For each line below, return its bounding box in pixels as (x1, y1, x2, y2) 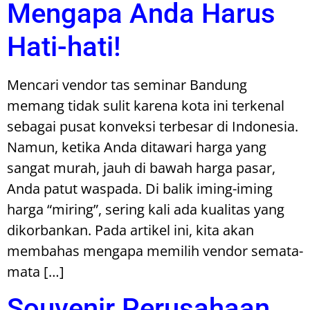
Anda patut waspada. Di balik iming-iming (7, 179, 273, 198)
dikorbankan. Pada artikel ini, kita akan (7, 220, 254, 239)
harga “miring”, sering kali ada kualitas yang (7, 199, 284, 219)
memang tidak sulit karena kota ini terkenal (7, 95, 284, 115)
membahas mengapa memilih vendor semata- (7, 241, 303, 260)
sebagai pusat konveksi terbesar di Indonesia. (7, 116, 298, 136)
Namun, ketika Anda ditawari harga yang (7, 137, 266, 156)
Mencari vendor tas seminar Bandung (7, 75, 247, 94)
